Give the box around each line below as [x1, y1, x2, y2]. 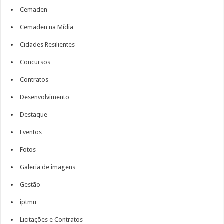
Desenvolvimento [20, 93, 70, 101]
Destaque [20, 111, 48, 118]
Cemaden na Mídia [20, 23, 74, 31]
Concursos [20, 58, 51, 66]
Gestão [20, 181, 41, 188]
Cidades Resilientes [20, 41, 75, 48]
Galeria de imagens [20, 163, 76, 171]
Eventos [20, 128, 42, 136]
